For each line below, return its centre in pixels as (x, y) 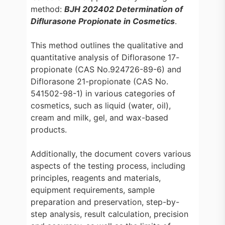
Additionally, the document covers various (110, 154)
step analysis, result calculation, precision (109, 214)
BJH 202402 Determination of (123, 9)
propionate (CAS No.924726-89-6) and (106, 69)
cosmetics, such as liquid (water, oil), (100, 105)
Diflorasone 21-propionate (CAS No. (99, 81)
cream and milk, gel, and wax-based (99, 118)
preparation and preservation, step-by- (105, 202)
